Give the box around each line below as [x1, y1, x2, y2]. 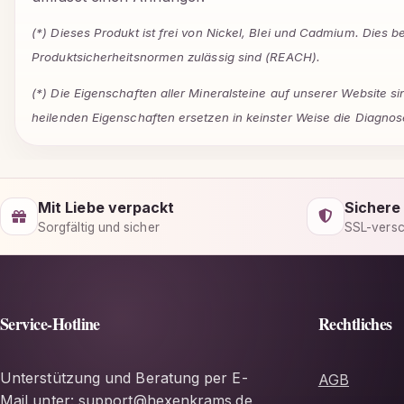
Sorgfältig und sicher [38, 219, 160, 234]
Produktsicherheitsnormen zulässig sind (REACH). [32, 50, 320, 65]
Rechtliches [317, 312, 392, 336]
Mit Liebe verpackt [38, 197, 175, 216]
